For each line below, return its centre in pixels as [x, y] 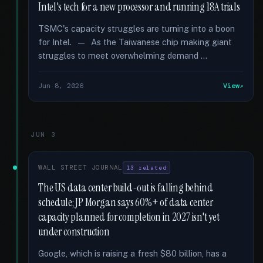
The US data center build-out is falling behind [126, 188]
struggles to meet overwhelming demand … [123, 55]
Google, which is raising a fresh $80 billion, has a [132, 253]
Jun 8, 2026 [61, 86]
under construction [74, 232]
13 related [146, 168]
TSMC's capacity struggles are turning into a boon [136, 28]
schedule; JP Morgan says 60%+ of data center [126, 203]
